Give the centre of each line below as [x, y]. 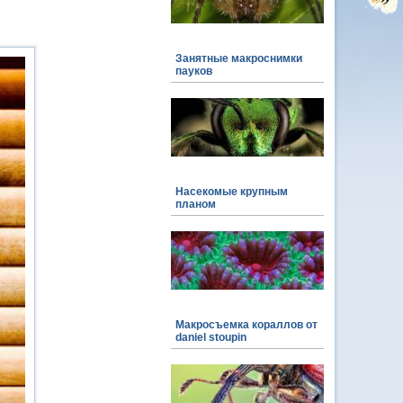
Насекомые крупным [232, 192]
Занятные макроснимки [239, 58]
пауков [194, 71]
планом [196, 204]
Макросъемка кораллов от [246, 325]
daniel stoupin [211, 337]
